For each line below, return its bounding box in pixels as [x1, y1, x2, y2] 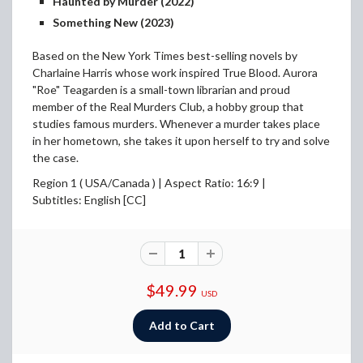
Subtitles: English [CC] [32, 193, 146, 207]
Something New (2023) [53, 15, 174, 30]
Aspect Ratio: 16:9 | [164, 176, 266, 190]
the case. [32, 151, 79, 165]
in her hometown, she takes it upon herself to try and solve [32, 134, 330, 148]
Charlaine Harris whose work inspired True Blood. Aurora [32, 66, 318, 80]
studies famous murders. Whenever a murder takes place [32, 117, 320, 131]
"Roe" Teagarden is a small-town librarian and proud [32, 83, 290, 97]
